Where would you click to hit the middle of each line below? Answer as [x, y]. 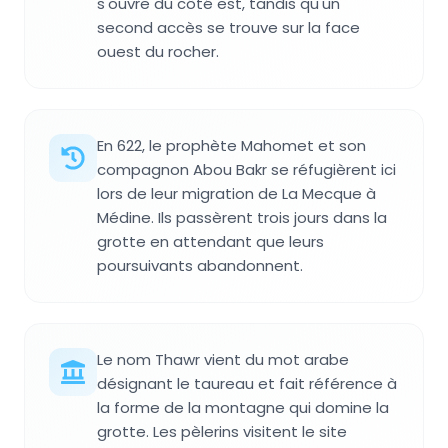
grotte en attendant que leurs [210, 241]
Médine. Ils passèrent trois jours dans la [242, 217]
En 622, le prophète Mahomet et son [231, 145]
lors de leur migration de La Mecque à [236, 193]
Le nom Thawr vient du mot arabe [223, 359]
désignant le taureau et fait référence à [247, 383]
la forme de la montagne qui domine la [243, 407]
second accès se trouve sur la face [228, 27]
